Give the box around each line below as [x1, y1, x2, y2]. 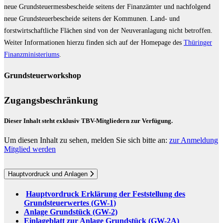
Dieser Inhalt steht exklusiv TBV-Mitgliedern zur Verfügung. [4, 117, 173, 125]
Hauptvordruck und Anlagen [8, 170, 90, 178]
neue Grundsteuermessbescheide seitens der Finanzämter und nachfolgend [4, 2, 211, 10]
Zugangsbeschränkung [4, 95, 98, 106]
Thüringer [184, 38, 212, 46]
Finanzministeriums [4, 50, 59, 58]
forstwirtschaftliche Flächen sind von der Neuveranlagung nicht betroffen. [4, 26, 213, 34]
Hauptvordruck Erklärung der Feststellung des [26, 190, 185, 199]
